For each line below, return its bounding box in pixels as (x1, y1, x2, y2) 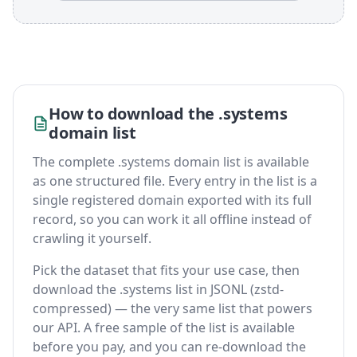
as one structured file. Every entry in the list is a (33, 172, 317, 190)
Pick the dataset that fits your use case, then (33, 261, 300, 280)
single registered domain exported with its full (33, 191, 312, 210)
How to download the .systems (49, 103, 288, 125)
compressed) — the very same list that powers (33, 300, 312, 318)
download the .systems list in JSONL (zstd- (33, 280, 284, 299)
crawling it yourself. (33, 229, 151, 248)
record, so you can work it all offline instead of (33, 210, 312, 229)
